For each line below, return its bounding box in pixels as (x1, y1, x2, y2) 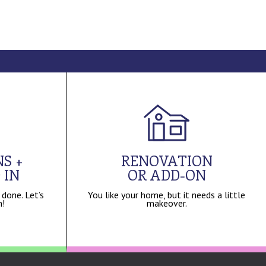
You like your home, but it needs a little (88, 188, 245, 201)
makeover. (146, 197, 187, 209)
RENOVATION (121, 150, 213, 170)
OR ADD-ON (127, 164, 206, 184)
